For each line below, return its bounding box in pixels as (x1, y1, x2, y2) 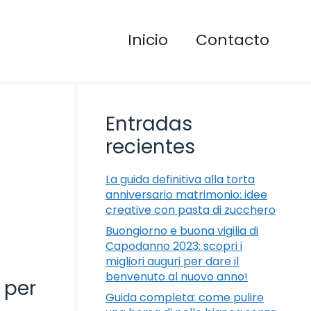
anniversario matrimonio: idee (106, 186, 267, 203)
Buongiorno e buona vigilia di (106, 222, 258, 239)
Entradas (106, 110, 192, 137)
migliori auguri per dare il (106, 253, 239, 269)
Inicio (128, 29, 168, 51)
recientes (106, 133, 195, 160)
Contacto (196, 29, 269, 51)
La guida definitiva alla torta (106, 171, 255, 187)
